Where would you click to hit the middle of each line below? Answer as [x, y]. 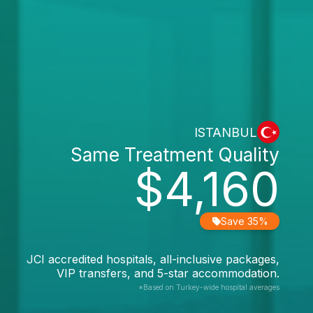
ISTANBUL [226, 132]
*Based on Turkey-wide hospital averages [209, 287]
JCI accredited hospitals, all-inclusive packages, [153, 259]
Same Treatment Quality [175, 154]
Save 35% [245, 221]
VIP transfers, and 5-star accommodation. [168, 273]
